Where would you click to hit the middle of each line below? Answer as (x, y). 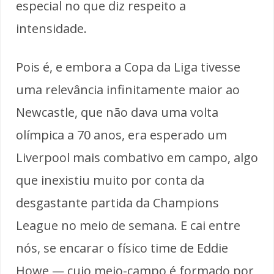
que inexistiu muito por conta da (110, 180)
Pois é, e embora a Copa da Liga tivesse (128, 67)
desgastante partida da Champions (117, 202)
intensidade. (51, 28)
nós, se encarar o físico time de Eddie (122, 248)
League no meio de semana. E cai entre (128, 225)
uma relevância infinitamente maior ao (128, 89)
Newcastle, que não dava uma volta (117, 112)
